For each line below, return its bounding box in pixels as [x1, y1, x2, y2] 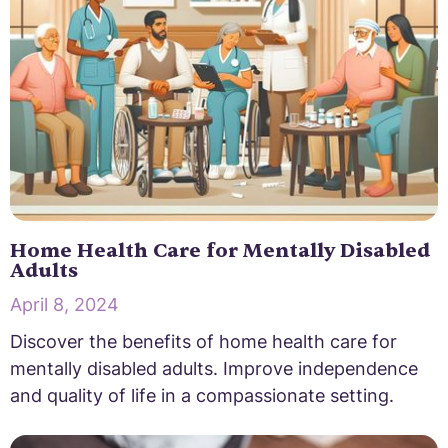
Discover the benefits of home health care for [10, 330, 397, 352]
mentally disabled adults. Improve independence [10, 357, 418, 379]
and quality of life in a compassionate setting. [10, 384, 394, 406]
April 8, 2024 [10, 293, 119, 315]
